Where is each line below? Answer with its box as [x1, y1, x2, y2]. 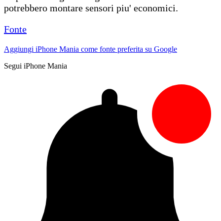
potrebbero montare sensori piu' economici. [4, 2, 178, 14]
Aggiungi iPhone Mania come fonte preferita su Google [4, 45, 177, 54]
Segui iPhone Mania [4, 62, 67, 71]
